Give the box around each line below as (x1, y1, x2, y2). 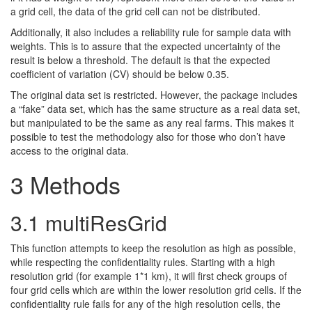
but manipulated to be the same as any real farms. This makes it (10, 116, 294, 130)
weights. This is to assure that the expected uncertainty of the (10, 39, 281, 53)
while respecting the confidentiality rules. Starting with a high (10, 255, 275, 269)
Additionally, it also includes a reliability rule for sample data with (10, 25, 291, 39)
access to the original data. (10, 143, 129, 157)
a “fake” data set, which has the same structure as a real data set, (10, 102, 300, 116)
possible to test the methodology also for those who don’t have (10, 130, 286, 143)
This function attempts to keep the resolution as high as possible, (10, 241, 296, 255)
